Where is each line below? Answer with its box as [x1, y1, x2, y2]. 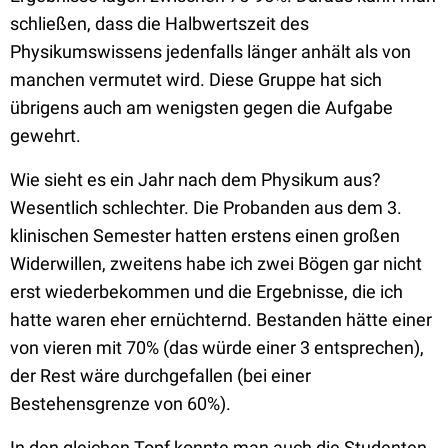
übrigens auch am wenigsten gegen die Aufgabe [10, 97, 393, 118]
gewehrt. [10, 125, 81, 146]
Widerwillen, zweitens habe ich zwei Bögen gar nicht [10, 253, 422, 274]
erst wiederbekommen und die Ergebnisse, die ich [10, 281, 403, 302]
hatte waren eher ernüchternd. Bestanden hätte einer [10, 309, 432, 330]
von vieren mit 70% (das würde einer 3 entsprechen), [10, 337, 424, 358]
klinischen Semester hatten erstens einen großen [10, 225, 400, 246]
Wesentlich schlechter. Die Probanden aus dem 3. [10, 197, 402, 218]
